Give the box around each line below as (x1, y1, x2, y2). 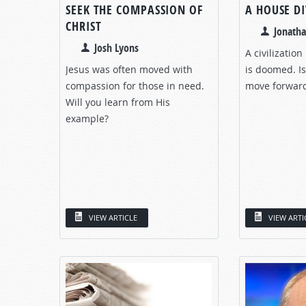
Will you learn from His (66, 95, 170, 109)
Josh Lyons (94, 40, 139, 55)
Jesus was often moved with (66, 62, 193, 76)
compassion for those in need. (66, 79, 204, 92)
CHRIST (66, 17, 102, 35)
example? (66, 111, 109, 125)
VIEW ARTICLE (89, 212, 137, 223)
